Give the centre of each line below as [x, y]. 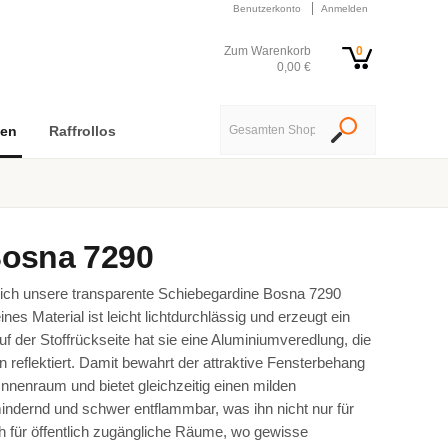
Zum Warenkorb [267, 51]
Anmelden [344, 8]
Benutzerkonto [267, 8]
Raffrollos [82, 131]
